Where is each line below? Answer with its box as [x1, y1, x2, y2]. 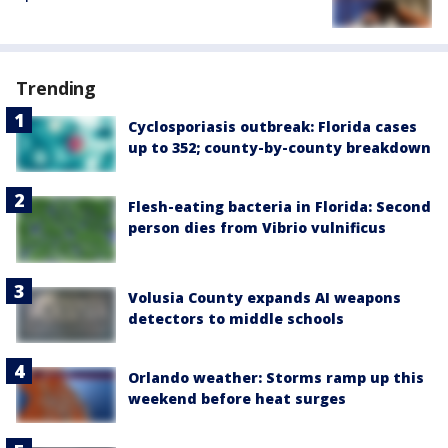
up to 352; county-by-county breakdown [128, 138, 431, 158]
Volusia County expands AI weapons [128, 287, 401, 307]
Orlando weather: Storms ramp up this [128, 367, 424, 387]
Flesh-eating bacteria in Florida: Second [128, 196, 431, 216]
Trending [16, 76, 97, 101]
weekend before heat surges [128, 388, 346, 408]
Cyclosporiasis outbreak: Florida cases [128, 117, 417, 137]
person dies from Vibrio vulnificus [128, 217, 386, 237]
